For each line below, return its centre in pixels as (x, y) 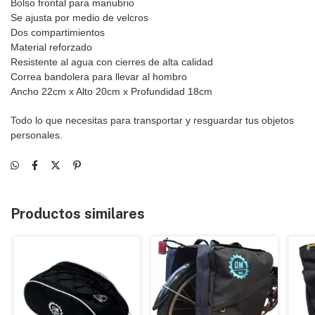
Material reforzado (51, 47)
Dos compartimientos (58, 32)
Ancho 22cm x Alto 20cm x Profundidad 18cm (111, 91)
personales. (37, 135)
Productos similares (78, 214)
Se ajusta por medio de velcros (79, 18)
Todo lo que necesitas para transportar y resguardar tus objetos (152, 120)
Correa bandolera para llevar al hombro (99, 77)
